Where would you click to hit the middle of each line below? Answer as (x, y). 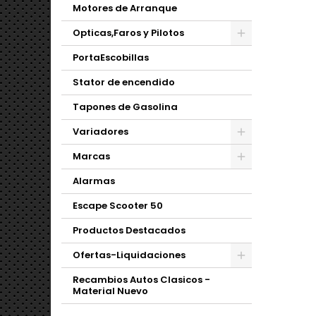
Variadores (101, 132)
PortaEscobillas (111, 57)
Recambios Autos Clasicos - (141, 280)
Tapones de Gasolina (125, 107)
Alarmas (94, 181)
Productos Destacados (129, 230)
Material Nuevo (110, 291)
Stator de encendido (124, 82)
